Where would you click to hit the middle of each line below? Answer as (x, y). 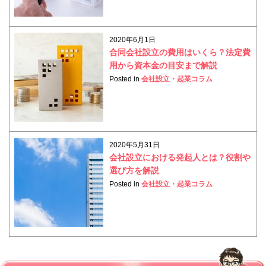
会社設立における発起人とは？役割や (180, 158)
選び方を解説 (134, 171)
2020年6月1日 (133, 40)
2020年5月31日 (135, 145)
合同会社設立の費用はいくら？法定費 (180, 53)
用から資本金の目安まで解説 (164, 66)
